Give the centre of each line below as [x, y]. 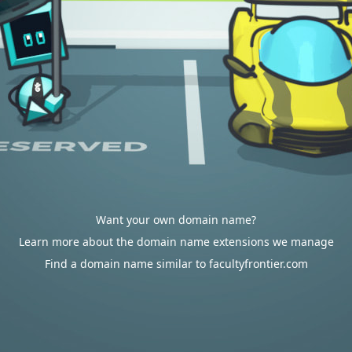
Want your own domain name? [176, 220]
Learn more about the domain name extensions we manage [176, 242]
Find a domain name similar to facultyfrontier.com [176, 264]
